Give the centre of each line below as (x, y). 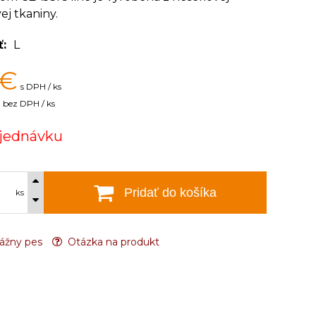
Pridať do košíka (170, 192)
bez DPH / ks (29, 103)
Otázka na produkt (112, 242)
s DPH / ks (41, 86)
